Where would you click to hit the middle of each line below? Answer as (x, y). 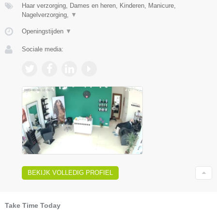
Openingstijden (44, 31)
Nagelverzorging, (46, 15)
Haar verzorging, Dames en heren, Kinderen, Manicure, (99, 6)
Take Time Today (33, 206)
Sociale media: (43, 49)
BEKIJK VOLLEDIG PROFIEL (70, 173)
